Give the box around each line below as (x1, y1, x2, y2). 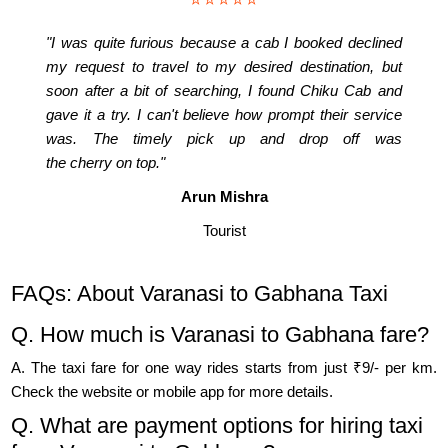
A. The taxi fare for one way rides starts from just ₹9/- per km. (11, 359, 437, 377)
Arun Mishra (180, 188, 268, 206)
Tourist (202, 222, 246, 240)
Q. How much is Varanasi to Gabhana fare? (11, 322, 430, 348)
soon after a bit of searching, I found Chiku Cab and (46, 82, 402, 100)
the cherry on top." (46, 154, 166, 172)
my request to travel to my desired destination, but (46, 58, 402, 76)
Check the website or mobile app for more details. (11, 383, 334, 401)
